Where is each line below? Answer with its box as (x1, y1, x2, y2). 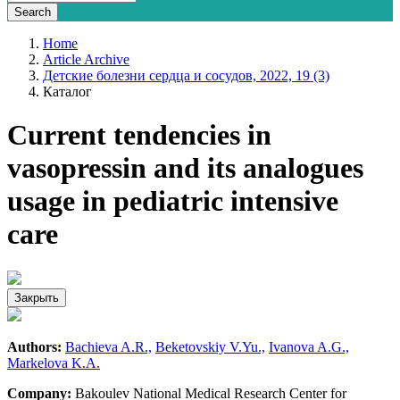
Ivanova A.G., (269, 338, 349, 354)
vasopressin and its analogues (7, 152, 363, 185)
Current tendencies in (7, 119, 271, 152)
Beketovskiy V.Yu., (155, 338, 265, 354)
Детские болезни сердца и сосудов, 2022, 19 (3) (43, 68, 329, 83)
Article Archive (43, 52, 129, 67)
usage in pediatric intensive (7, 185, 338, 218)
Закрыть (14, 290, 59, 304)
